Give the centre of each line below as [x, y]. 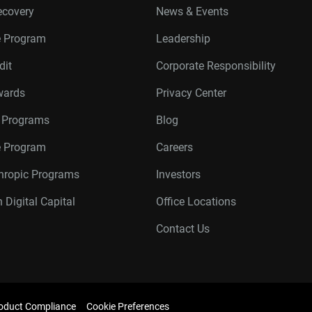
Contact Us [183, 229]
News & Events [192, 11]
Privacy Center [191, 93]
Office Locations [196, 202]
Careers [174, 147]
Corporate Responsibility [216, 66]
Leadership [183, 39]
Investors [178, 174]
